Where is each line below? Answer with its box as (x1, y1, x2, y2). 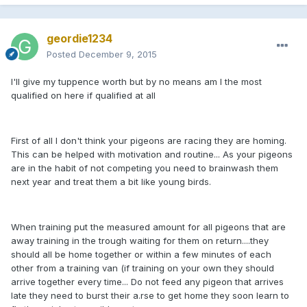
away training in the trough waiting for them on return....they (11, 234, 269, 246)
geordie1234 (47, 31, 112, 45)
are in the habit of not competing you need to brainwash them (11, 162, 278, 173)
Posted (47, 48, 79, 60)
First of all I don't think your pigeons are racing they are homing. (11, 134, 286, 146)
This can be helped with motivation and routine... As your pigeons (11, 148, 293, 160)
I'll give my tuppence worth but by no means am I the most (11, 75, 262, 87)
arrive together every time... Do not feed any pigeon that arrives (11, 275, 284, 287)
